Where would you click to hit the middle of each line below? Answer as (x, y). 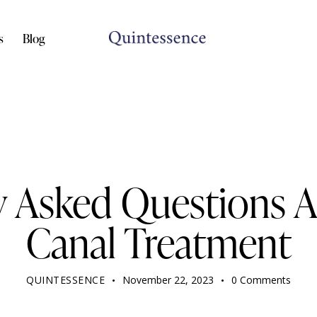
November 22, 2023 (168, 280)
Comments (265, 280)
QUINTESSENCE (66, 280)
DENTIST (158, 157)
